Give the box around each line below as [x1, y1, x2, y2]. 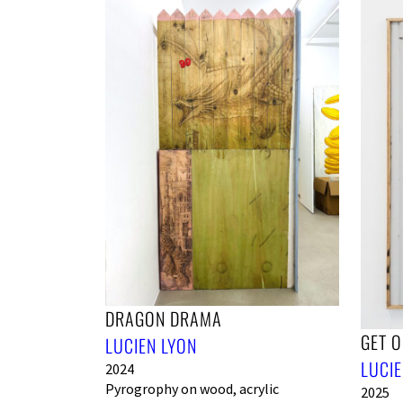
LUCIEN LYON [105, 332, 197, 359]
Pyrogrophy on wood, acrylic [105, 380, 279, 398]
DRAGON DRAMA [105, 305, 222, 332]
